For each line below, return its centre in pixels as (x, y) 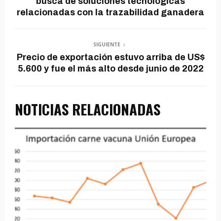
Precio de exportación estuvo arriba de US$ (110, 57)
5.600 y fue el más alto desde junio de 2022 (110, 69)
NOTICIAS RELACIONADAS (88, 109)
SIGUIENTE (107, 45)
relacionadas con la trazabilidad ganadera (110, 13)
